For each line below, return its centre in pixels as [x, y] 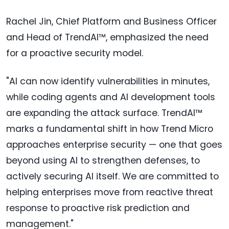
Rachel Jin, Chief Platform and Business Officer [111, 22]
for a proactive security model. [75, 53]
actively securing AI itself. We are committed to [112, 177]
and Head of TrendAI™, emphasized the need [107, 38]
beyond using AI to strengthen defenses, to [103, 161]
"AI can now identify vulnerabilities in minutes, [108, 82]
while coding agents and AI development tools [111, 97]
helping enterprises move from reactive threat [110, 192]
